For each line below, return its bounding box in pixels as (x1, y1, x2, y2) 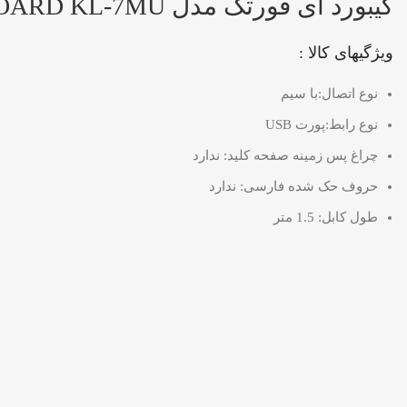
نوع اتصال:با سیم (281, 86, 378, 102)
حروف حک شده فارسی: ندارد (209, 179, 378, 194)
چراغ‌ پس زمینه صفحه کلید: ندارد (193, 148, 378, 164)
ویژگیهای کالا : (299, 44, 393, 63)
